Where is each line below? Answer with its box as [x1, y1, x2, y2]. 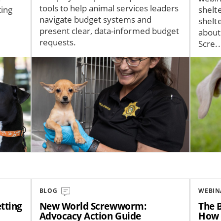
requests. [39, 36, 76, 48]
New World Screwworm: [39, 199, 147, 213]
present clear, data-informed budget [39, 25, 179, 37]
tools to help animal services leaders [39, 2, 179, 14]
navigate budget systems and [39, 13, 152, 25]
